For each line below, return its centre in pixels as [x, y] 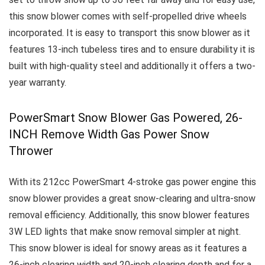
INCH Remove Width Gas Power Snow [109, 134]
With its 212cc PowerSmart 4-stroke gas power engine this [132, 182]
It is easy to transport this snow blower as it [158, 33]
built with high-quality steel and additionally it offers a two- [132, 66]
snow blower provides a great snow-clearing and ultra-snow [132, 198]
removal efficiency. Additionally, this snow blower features [130, 215]
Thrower [31, 151]
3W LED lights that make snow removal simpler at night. [125, 232]
